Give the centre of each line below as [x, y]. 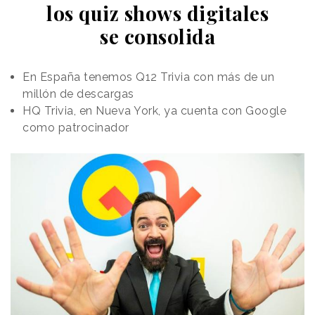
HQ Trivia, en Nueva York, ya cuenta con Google [154, 111]
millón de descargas [78, 94]
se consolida [157, 37]
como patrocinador [76, 128]
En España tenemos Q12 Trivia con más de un [148, 77]
